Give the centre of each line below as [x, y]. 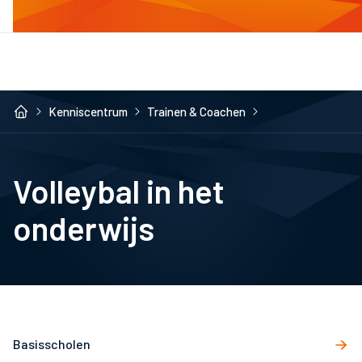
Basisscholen [52, 344]
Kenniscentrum [88, 111]
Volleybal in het [119, 191]
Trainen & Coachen [196, 111]
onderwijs [84, 228]
